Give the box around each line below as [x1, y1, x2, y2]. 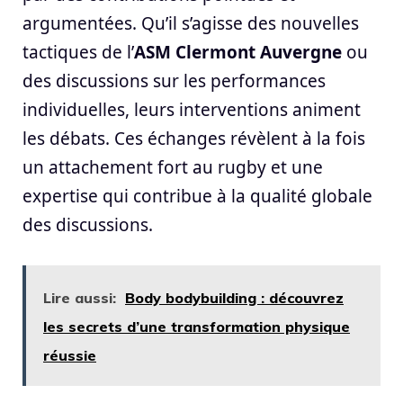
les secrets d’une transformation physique [43, 317, 350, 336]
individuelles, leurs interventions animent [22, 98, 361, 122]
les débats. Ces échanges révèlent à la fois [22, 127, 365, 151]
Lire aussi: [43, 288, 116, 307]
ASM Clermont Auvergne [134, 40, 342, 65]
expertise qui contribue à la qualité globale [22, 184, 372, 209]
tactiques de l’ [22, 40, 134, 65]
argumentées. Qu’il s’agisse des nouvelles [22, 12, 359, 36]
